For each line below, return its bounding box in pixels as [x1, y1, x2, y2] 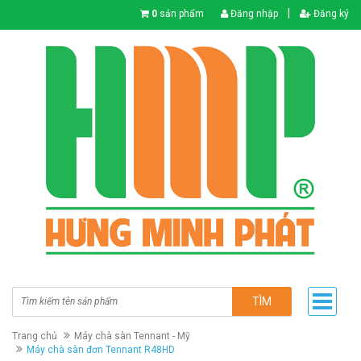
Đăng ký [311, 8, 349, 19]
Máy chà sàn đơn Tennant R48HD [27, 344, 175, 356]
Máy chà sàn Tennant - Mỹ [74, 330, 190, 342]
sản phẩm [157, 8, 204, 19]
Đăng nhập [228, 8, 278, 19]
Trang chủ [12, 330, 57, 342]
